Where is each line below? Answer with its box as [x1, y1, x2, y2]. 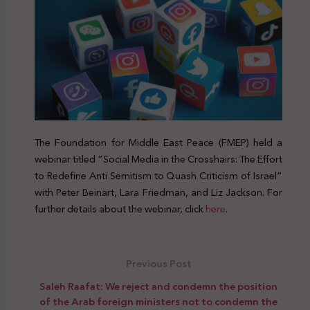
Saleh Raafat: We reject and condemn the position [39, 277, 277, 296]
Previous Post [125, 255, 192, 273]
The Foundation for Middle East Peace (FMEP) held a [35, 133, 282, 152]
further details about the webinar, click [35, 199, 206, 218]
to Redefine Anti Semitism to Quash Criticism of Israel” [35, 166, 282, 185]
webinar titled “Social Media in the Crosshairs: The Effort [35, 149, 282, 168]
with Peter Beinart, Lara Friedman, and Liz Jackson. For [35, 183, 282, 201]
